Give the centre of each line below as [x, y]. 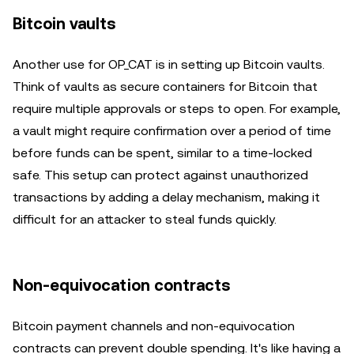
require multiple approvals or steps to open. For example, [177, 109]
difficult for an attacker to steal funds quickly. [145, 219]
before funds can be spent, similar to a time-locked [162, 153]
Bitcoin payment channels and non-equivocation [154, 326]
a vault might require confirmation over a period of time [172, 131]
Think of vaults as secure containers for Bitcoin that [165, 87]
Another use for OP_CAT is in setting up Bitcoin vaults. [169, 64]
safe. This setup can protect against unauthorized [160, 175]
